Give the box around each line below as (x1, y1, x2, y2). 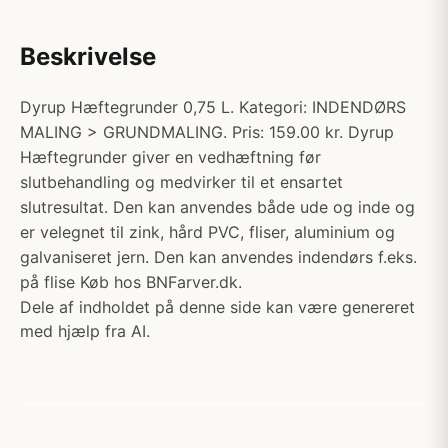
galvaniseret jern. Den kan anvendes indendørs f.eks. (20, 247, 417, 267)
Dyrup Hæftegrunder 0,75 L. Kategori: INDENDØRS (20, 97, 406, 117)
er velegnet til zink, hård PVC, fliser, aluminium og (20, 222, 395, 242)
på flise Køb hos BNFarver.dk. (20, 272, 242, 292)
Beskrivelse (20, 42, 156, 71)
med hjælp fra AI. (20, 321, 150, 341)
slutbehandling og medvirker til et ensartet (20, 172, 343, 192)
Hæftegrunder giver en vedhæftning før (20, 147, 321, 167)
